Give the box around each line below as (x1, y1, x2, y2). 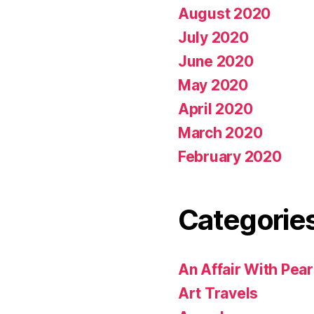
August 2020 (178, 4, 271, 22)
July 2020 (178, 28, 249, 46)
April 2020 (178, 100, 253, 118)
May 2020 (178, 76, 248, 94)
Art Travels (178, 284, 259, 302)
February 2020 (178, 147, 282, 165)
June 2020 (178, 52, 254, 70)
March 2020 (178, 123, 263, 142)
